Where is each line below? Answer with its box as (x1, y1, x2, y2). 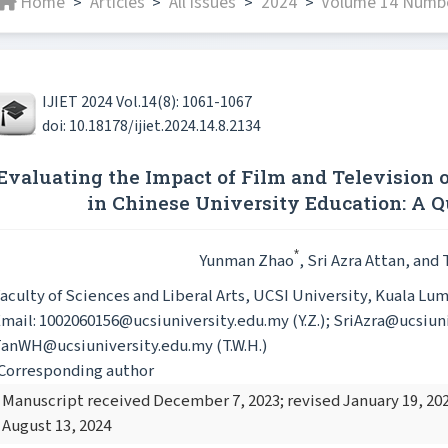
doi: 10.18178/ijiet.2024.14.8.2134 (42, 115, 261, 137)
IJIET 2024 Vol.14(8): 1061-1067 (42, 91, 252, 113)
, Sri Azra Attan (298, 249, 405, 274)
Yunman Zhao (198, 249, 294, 274)
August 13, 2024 (2, 414, 111, 439)
